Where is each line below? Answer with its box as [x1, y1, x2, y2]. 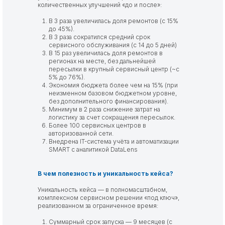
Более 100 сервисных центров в [49, 122, 146, 129]
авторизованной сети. [49, 130, 115, 137]
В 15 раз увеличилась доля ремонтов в [49, 49, 163, 57]
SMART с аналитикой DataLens [49, 146, 139, 153]
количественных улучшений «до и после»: [38, 1, 163, 9]
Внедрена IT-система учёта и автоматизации [49, 138, 179, 145]
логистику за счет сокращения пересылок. [49, 114, 175, 121]
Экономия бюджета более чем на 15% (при [49, 81, 178, 89]
